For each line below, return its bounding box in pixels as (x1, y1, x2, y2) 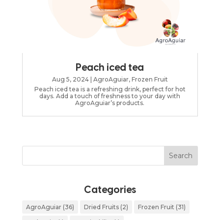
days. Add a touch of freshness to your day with (39, 92, 181, 100)
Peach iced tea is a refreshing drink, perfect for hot (34, 85, 186, 93)
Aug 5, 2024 (52, 76, 89, 83)
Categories (83, 185, 136, 196)
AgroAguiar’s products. (75, 99, 145, 107)
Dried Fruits (83, 203, 119, 211)
